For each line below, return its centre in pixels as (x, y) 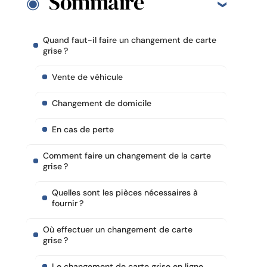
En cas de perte (83, 129)
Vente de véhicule (87, 77)
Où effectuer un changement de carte (118, 229)
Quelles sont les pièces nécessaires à (125, 192)
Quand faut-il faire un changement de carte (130, 40)
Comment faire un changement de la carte (127, 155)
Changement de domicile (102, 103)
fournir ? (68, 203)
